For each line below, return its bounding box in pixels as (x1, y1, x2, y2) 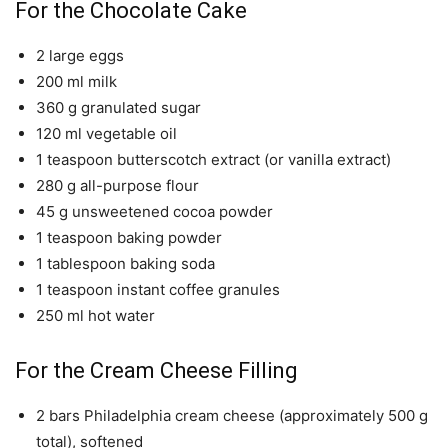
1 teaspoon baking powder (36, 228, 222, 248)
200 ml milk (36, 72, 117, 92)
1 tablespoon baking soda (36, 254, 215, 274)
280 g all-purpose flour (36, 176, 199, 196)
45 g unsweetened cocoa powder (36, 202, 273, 222)
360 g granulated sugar (36, 98, 201, 118)
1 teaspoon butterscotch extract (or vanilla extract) (36, 150, 391, 170)
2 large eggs (36, 46, 124, 66)
